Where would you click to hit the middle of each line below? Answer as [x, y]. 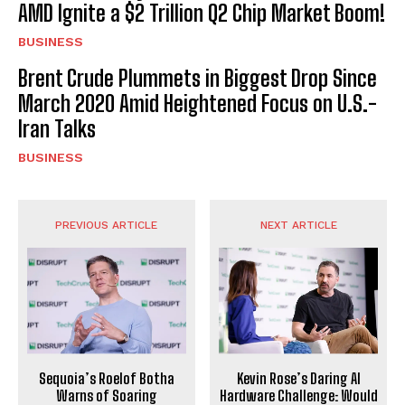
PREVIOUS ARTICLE [107, 226]
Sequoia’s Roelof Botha [106, 379]
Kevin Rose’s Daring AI [298, 379]
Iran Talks [57, 129]
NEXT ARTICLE [298, 226]
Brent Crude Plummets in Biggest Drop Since [198, 79]
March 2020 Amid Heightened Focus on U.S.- [198, 104]
